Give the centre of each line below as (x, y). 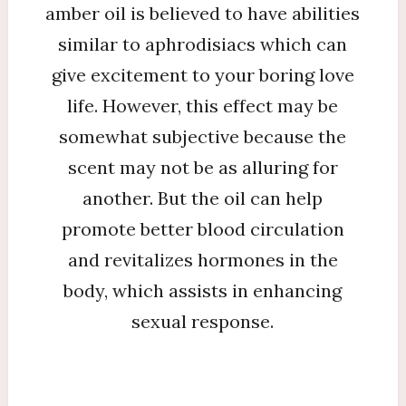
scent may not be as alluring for (203, 167)
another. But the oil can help (203, 198)
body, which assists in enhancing (203, 290)
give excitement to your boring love (203, 75)
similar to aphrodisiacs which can (203, 44)
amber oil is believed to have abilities (203, 13)
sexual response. (203, 321)
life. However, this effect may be (203, 106)
